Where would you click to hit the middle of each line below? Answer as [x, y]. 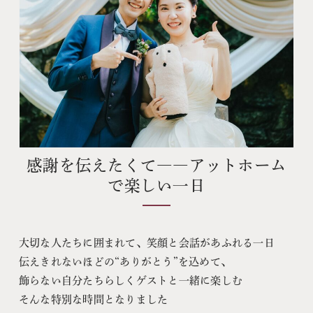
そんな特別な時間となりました [93, 300]
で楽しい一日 [156, 186]
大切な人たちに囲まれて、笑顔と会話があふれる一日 [146, 243]
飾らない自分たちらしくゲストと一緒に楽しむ [131, 281]
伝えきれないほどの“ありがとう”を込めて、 [125, 262]
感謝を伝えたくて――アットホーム [156, 166]
